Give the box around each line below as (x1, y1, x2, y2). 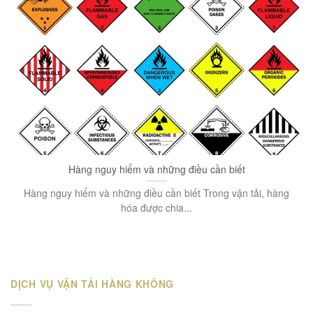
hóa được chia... (121, 201, 192, 215)
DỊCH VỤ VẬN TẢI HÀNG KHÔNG (10, 277, 175, 291)
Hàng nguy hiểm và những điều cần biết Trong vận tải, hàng (24, 186, 289, 201)
